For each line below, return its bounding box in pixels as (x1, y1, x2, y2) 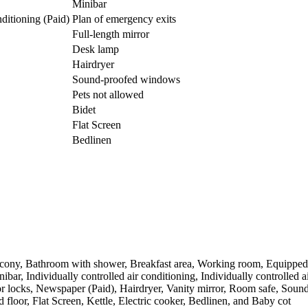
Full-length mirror (72, 28, 149, 41)
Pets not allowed (72, 89, 144, 101)
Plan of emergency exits (72, 13, 176, 25)
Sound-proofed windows (72, 74, 180, 86)
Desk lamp (72, 43, 119, 56)
